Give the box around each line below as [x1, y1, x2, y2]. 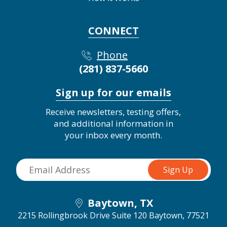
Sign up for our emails [56, 86, 171, 100]
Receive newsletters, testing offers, [46, 106, 181, 118]
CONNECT [88, 24, 139, 38]
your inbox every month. [64, 129, 162, 141]
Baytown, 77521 [149, 210, 209, 221]
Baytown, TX [88, 196, 153, 210]
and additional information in [53, 118, 173, 130]
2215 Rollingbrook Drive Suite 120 [18, 210, 147, 221]
